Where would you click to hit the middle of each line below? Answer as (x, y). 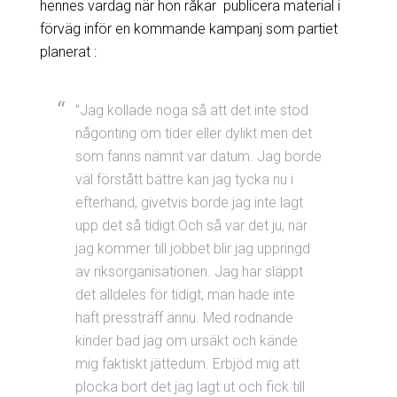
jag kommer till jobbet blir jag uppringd (192, 248)
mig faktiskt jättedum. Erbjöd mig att (187, 363)
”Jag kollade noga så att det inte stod (191, 110)
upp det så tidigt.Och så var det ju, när (191, 225)
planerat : (68, 51)
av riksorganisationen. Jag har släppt (189, 271)
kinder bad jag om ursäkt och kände (186, 340)
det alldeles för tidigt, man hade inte (185, 294)
